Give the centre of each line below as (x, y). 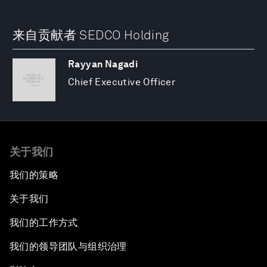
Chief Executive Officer (122, 82)
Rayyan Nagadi (103, 64)
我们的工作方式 (44, 223)
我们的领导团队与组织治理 (68, 247)
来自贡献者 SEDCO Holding (91, 35)
